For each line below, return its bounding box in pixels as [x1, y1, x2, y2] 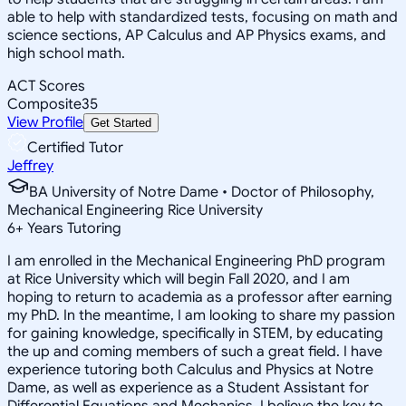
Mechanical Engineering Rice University [7, 200, 263, 219]
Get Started [91, 115, 151, 130]
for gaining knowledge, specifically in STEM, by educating [7, 324, 383, 343]
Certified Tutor [27, 138, 123, 157]
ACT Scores [7, 76, 85, 95]
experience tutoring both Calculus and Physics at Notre [7, 360, 373, 379]
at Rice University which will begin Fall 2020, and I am [7, 269, 350, 288]
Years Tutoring [24, 218, 121, 237]
